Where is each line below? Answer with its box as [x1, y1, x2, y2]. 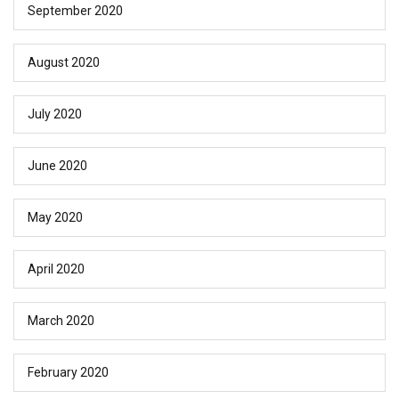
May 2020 [28, 210, 83, 225]
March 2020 [28, 313, 94, 329]
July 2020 [28, 107, 82, 122]
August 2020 [28, 55, 100, 70]
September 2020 [28, 4, 123, 19]
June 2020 [28, 159, 87, 174]
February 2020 [28, 365, 109, 380]
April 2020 [28, 262, 85, 277]
